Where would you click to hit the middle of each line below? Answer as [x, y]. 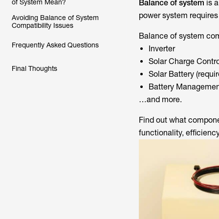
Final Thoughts [34, 68]
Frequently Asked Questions [55, 45]
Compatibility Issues [43, 25]
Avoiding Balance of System [55, 18]
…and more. [160, 99]
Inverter [162, 49]
